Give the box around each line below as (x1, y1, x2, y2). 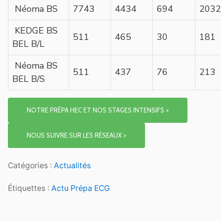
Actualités (54, 160, 91, 170)
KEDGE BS (12, 24, 58, 37)
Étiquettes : (8, 184, 51, 193)
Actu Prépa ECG (51, 184, 110, 193)
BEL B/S (12, 73, 45, 85)
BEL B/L (12, 37, 44, 50)
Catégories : (8, 160, 54, 170)
